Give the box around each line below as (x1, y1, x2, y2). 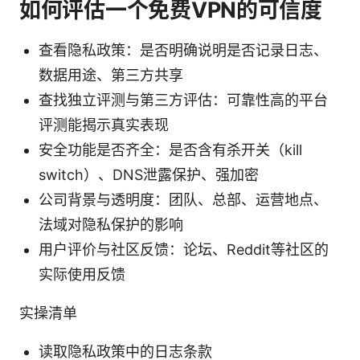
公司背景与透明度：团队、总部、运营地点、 (39, 190, 328, 208)
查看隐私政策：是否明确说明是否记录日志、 (39, 41, 328, 59)
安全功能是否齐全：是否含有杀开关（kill (39, 141, 302, 158)
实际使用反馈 (39, 265, 125, 283)
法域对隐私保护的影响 (39, 215, 183, 233)
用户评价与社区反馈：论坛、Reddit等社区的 (39, 240, 329, 258)
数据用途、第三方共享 (39, 66, 183, 84)
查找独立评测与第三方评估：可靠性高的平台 (39, 91, 328, 108)
